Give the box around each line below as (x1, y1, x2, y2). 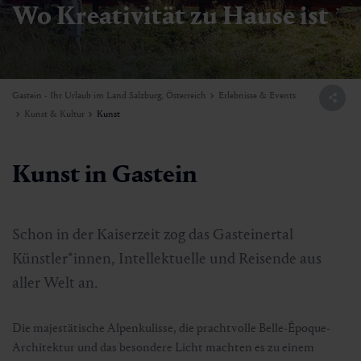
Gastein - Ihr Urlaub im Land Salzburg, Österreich (12, 89, 206, 101)
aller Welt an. (12, 272, 98, 292)
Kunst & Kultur (24, 108, 85, 119)
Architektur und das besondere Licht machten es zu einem (12, 338, 314, 355)
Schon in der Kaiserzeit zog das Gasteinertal (12, 223, 293, 243)
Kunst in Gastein (12, 158, 197, 189)
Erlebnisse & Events (218, 89, 296, 101)
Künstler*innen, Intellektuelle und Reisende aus (12, 247, 322, 268)
